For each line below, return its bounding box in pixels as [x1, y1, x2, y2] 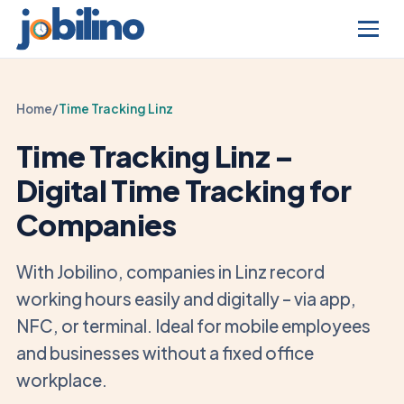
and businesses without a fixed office [16, 342, 314, 364]
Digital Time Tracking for [16, 171, 351, 208]
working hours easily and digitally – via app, [16, 288, 356, 310]
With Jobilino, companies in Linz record [16, 261, 325, 283]
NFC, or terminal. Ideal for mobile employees [16, 315, 371, 337]
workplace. [16, 369, 107, 391]
